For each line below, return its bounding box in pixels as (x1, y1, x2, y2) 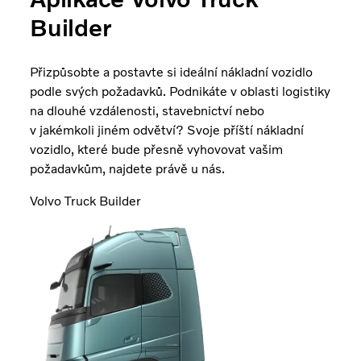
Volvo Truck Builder (30, 193, 142, 209)
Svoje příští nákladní (187, 122, 305, 138)
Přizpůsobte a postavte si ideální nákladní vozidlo (30, 64, 313, 80)
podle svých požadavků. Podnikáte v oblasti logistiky (30, 83, 331, 99)
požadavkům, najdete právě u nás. (30, 160, 226, 176)
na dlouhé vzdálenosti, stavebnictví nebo (30, 102, 265, 118)
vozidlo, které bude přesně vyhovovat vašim (30, 141, 284, 157)
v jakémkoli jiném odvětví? (30, 122, 185, 138)
